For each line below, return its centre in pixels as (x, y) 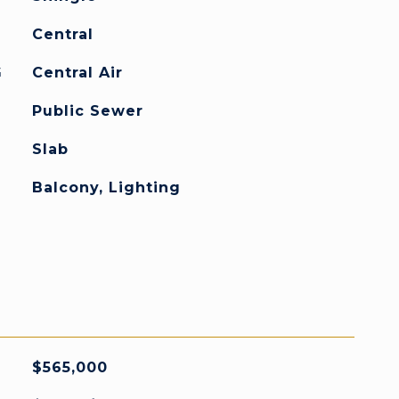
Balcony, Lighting (106, 187)
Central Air (77, 73)
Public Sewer (87, 111)
